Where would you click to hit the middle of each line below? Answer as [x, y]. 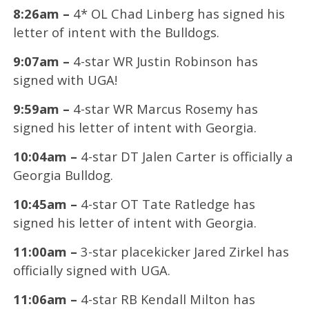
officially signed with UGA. [91, 270]
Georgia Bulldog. [63, 175]
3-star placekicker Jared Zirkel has [183, 251]
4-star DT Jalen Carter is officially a [185, 156]
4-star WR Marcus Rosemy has [163, 108]
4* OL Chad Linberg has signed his [177, 13]
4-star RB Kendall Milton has [166, 299]
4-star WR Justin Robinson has [163, 61]
